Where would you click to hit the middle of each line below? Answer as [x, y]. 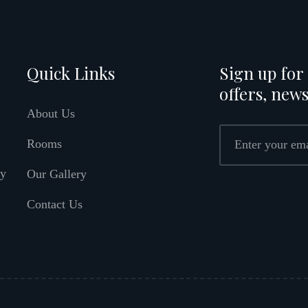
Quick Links [71, 73]
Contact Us [55, 204]
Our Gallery [57, 174]
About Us [51, 113]
